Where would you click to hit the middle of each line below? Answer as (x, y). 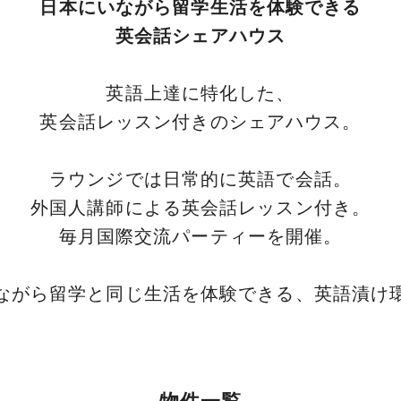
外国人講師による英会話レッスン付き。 (200, 208)
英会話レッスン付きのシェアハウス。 (200, 122)
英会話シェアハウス (200, 36)
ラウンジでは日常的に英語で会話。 (200, 179)
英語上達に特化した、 (200, 93)
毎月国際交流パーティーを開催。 (200, 236)
